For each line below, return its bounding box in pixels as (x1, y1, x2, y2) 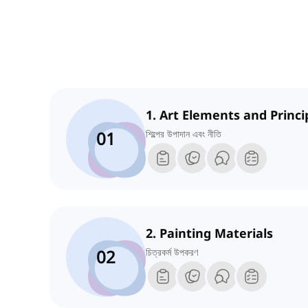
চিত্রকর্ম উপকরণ (146, 245, 198, 259)
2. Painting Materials (146, 225, 273, 242)
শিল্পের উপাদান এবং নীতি (146, 127, 221, 141)
